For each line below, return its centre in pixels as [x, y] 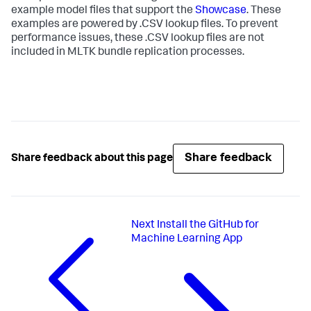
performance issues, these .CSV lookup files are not [138, 39]
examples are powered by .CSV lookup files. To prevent [145, 25]
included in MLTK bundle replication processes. [128, 53]
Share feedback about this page [92, 159]
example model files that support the [103, 11]
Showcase [221, 11]
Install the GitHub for [208, 226]
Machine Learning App [187, 240]
